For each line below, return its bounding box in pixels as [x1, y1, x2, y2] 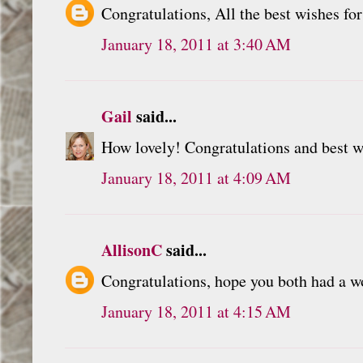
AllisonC [101, 237, 162, 262]
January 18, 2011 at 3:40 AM [101, 32, 291, 55]
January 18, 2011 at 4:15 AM [101, 300, 291, 322]
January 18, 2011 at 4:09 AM [101, 166, 291, 189]
